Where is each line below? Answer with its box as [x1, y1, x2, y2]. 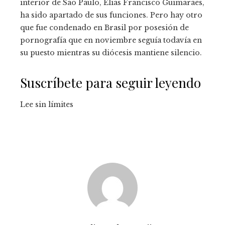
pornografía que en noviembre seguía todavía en [20, 35, 202, 45]
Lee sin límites [20, 99, 73, 109]
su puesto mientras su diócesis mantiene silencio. [20, 48, 202, 57]
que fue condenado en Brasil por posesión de [20, 23, 189, 32]
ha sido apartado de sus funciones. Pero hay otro [20, 10, 202, 20]
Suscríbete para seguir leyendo [20, 73, 201, 91]
